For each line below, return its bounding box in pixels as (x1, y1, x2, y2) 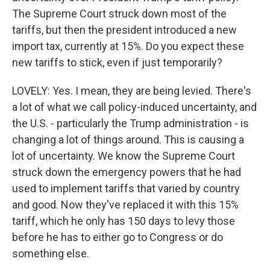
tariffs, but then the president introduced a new (12, 24, 237, 36)
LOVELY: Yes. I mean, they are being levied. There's (12, 84, 251, 97)
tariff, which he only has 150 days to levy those (12, 215, 235, 227)
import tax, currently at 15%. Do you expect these (12, 40, 244, 52)
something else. (12, 247, 89, 260)
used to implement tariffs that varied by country (12, 182, 240, 195)
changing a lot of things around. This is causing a (12, 133, 244, 146)
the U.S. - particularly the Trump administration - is (12, 117, 249, 130)
